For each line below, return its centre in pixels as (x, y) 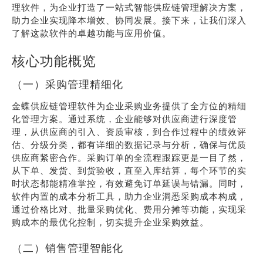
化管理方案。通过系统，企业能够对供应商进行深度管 (124, 119)
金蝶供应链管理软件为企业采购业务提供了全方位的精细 (129, 106)
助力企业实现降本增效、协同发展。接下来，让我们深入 (129, 20)
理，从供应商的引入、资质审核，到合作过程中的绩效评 (129, 132)
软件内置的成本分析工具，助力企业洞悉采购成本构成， (129, 196)
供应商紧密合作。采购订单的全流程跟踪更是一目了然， (129, 158)
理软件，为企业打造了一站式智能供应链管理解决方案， (129, 7)
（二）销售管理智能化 (68, 248)
